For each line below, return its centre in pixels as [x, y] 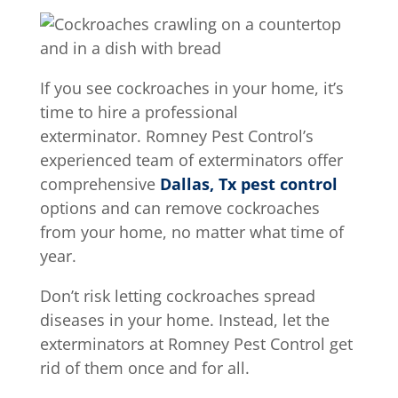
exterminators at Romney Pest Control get [196, 343]
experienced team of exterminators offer [191, 159]
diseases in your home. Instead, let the [184, 319]
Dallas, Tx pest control [248, 183]
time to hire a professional [139, 111]
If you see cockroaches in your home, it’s [191, 88]
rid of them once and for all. [144, 367]
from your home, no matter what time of [191, 231]
